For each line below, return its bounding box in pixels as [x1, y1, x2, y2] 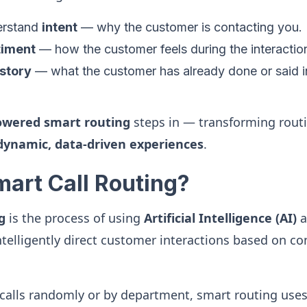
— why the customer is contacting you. [77, 20, 302, 34]
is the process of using [5, 210, 144, 226]
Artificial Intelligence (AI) [144, 210, 297, 226]
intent [42, 20, 77, 34]
